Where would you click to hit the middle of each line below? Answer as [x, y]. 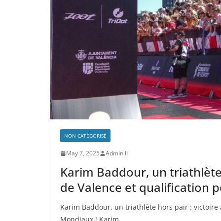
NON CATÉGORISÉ [85, 136]
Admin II [117, 153]
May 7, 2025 [83, 153]
